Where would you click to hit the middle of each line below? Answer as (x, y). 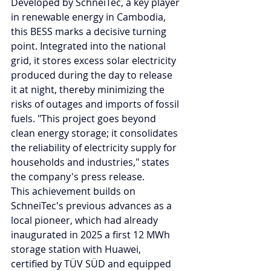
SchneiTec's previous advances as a (93, 205)
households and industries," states (91, 162)
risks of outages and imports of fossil (96, 104)
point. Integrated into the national (90, 46)
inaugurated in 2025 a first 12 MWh (92, 234)
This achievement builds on (74, 191)
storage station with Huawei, (77, 249)
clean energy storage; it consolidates (96, 133)
